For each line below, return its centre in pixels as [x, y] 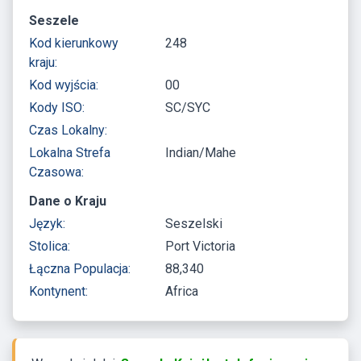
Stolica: [50, 246]
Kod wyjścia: [64, 85]
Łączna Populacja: [80, 268]
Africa [182, 291]
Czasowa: [56, 172]
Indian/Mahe [201, 152]
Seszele [54, 20]
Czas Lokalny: [68, 130]
